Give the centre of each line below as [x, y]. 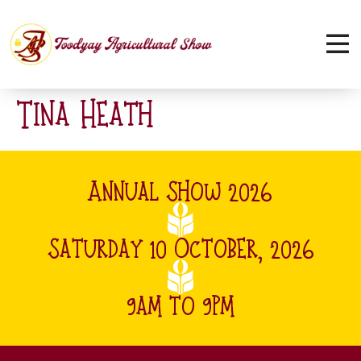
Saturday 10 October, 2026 [180, 250]
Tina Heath [85, 116]
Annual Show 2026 [180, 193]
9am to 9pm [180, 307]
